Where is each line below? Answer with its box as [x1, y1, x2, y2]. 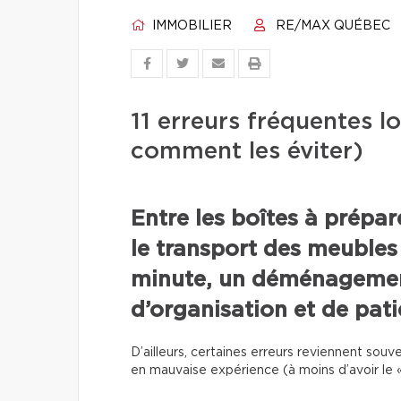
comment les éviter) [131, 140, 363, 163]
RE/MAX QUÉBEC [272, 20, 390, 32]
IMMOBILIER [149, 20, 232, 32]
